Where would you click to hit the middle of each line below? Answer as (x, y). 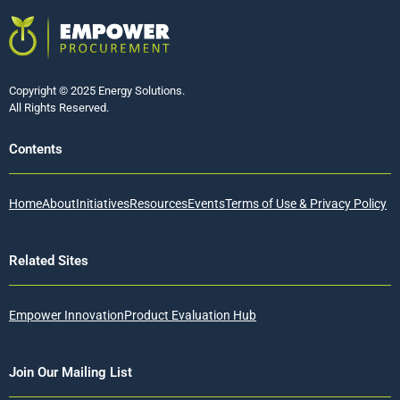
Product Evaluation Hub (190, 315)
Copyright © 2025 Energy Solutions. (97, 90)
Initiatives (103, 203)
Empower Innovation (67, 315)
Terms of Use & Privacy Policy (306, 203)
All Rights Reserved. (59, 107)
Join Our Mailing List (71, 372)
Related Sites (49, 260)
